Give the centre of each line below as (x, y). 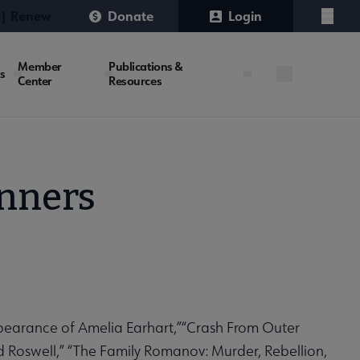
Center (35, 81)
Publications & (146, 67)
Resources (135, 81)
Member (40, 67)
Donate (130, 16)
